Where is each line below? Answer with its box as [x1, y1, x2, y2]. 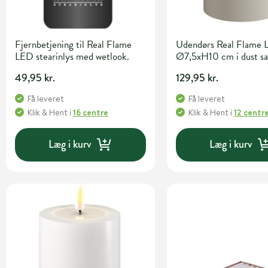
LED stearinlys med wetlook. [15, 48, 129, 64]
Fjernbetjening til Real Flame [15, 36, 132, 52]
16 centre [73, 106, 108, 118]
